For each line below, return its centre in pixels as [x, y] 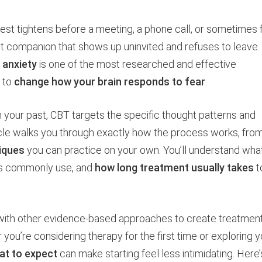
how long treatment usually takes [174, 167]
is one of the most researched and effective [137, 64]
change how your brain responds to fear [110, 81]
